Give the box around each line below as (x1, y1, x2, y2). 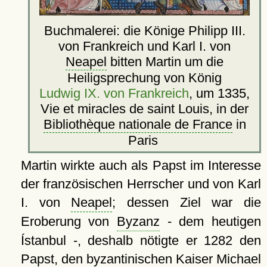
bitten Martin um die (107, 54, 224, 70)
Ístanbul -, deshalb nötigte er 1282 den (20, 233, 261, 249)
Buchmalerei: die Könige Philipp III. (44, 23, 246, 39)
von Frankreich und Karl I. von (58, 39, 231, 54)
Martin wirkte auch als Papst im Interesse (20, 158, 261, 173)
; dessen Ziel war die (112, 195, 262, 210)
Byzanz (117, 214, 160, 229)
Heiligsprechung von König (67, 70, 222, 86)
